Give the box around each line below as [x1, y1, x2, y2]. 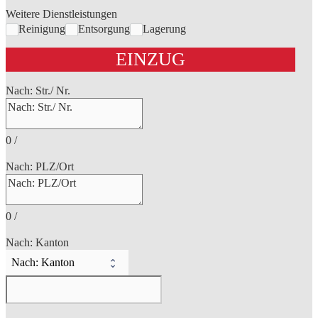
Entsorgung [78, 22, 130, 35]
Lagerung [143, 22, 186, 35]
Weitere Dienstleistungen [6, 7, 117, 20]
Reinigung [18, 22, 65, 35]
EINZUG [116, 48, 185, 70]
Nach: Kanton [6, 236, 69, 248]
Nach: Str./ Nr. [6, 84, 70, 97]
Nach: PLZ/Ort [6, 160, 74, 172]
